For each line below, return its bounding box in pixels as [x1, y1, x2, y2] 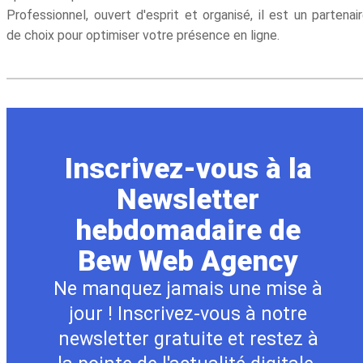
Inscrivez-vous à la [64, 152, 312, 186]
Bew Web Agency [78, 245, 298, 278]
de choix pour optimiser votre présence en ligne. [6, 28, 280, 44]
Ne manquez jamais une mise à [53, 277, 322, 301]
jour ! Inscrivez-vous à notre [69, 302, 307, 326]
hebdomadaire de [75, 214, 301, 247]
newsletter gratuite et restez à [58, 327, 318, 351]
